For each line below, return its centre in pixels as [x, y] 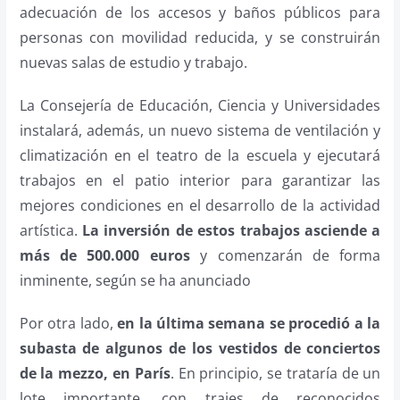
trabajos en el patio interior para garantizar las [200, 180]
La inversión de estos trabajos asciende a [232, 230]
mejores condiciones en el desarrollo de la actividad [200, 205]
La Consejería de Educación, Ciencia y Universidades [200, 105]
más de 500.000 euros [104, 255]
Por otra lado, [68, 323]
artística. [51, 230]
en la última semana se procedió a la [249, 323]
